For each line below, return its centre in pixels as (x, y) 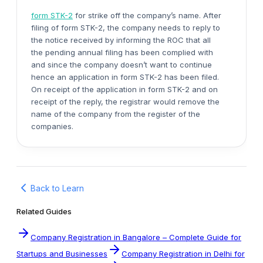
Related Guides (44, 211)
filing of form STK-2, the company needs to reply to (126, 28)
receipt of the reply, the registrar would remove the (125, 102)
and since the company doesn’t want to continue (122, 65)
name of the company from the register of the (116, 114)
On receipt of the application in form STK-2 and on (124, 89)
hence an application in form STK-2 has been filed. (125, 77)
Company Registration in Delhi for (183, 254)
